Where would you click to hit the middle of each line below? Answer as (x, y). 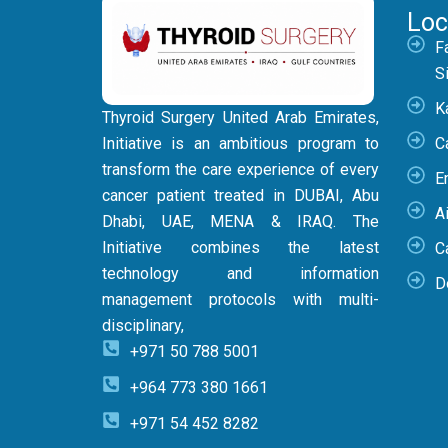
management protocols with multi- (241, 299)
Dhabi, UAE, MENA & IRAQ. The (241, 221)
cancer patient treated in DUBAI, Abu (241, 195)
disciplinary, (143, 325)
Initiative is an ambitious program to (241, 143)
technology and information (241, 273)
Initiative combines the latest (241, 247)
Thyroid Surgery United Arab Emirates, (241, 117)
